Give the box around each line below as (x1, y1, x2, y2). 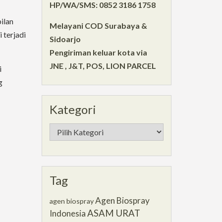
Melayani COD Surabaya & (49, 20, 147, 30)
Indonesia (49, 208, 86, 219)
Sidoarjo (49, 34, 81, 44)
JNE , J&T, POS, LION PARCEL (49, 60, 156, 70)
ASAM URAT (87, 207, 140, 219)
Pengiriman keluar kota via (49, 47, 147, 57)
